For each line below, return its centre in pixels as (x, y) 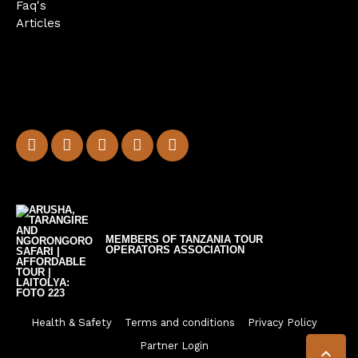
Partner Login (174, 346)
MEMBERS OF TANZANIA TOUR (184, 239)
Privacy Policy (282, 322)
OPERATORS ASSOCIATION (175, 250)
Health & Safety (72, 322)
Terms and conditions (180, 322)
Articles (38, 23)
